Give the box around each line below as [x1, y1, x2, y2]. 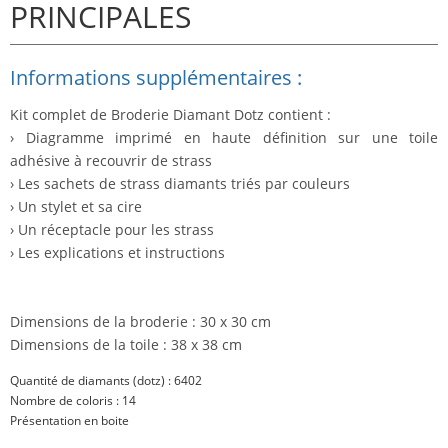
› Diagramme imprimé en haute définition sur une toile [10, 128, 438, 148]
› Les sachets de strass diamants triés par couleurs [10, 174, 350, 194]
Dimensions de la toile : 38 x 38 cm [10, 335, 242, 355]
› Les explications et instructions [10, 243, 225, 263]
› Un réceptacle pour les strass [10, 220, 214, 240]
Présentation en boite [10, 412, 129, 430]
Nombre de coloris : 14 [10, 392, 136, 410]
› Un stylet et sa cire [10, 197, 142, 217]
